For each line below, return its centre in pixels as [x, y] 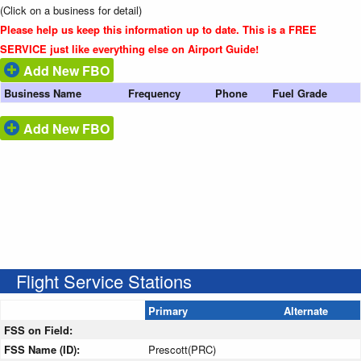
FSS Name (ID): [44, 349]
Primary [168, 310]
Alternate [306, 310]
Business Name [43, 93]
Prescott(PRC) [182, 349]
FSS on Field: [40, 330]
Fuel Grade [300, 93]
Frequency [154, 93]
